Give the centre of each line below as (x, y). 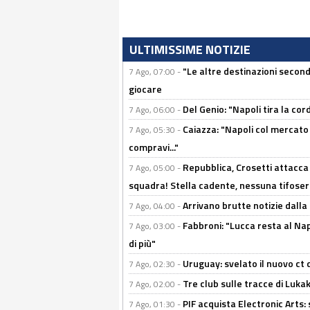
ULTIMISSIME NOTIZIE (190, 49)
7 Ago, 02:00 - (156, 284)
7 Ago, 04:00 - (156, 206)
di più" (142, 243)
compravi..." (154, 147)
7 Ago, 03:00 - (156, 226)
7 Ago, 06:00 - (156, 110)
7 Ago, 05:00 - (156, 168)
